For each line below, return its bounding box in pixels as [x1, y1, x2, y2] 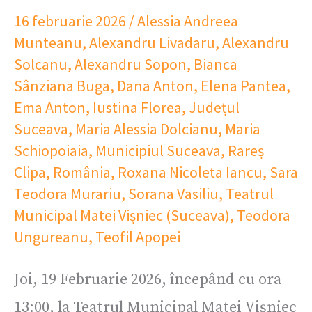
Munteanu [14, 32, 82, 52]
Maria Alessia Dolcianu [75, 118, 218, 139]
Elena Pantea [201, 75, 286, 95]
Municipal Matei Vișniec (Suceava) [14, 205, 230, 225]
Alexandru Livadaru [89, 32, 215, 52]
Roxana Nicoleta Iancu [118, 162, 263, 182]
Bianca [194, 54, 237, 74]
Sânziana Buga [14, 75, 110, 95]
